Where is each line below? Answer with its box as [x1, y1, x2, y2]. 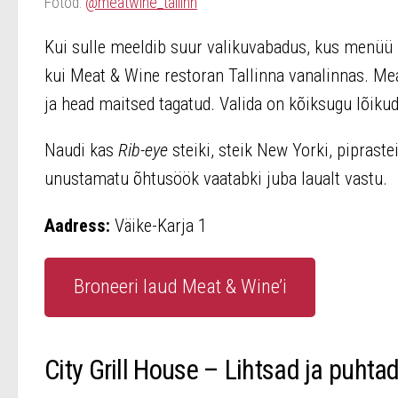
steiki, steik [172, 139, 252, 162]
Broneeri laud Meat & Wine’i [73, 275, 287, 299]
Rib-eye [118, 139, 172, 162]
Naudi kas [44, 139, 118, 162]
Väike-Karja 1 [110, 214, 207, 236]
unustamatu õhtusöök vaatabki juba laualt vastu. [44, 168, 387, 190]
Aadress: [44, 214, 110, 236]
